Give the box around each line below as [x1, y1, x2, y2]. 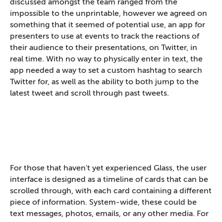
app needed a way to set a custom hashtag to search [10, 66, 202, 75]
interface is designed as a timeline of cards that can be [10, 175, 208, 184]
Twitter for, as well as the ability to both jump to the [10, 78, 199, 86]
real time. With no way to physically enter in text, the [10, 55, 203, 63]
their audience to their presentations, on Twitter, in [10, 44, 197, 52]
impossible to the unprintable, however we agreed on [10, 9, 207, 18]
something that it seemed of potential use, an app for [10, 21, 205, 29]
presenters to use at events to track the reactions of [10, 32, 199, 41]
